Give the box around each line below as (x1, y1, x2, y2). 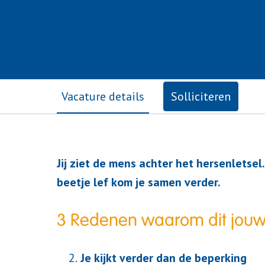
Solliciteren (171, 89, 231, 105)
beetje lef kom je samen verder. (57, 174, 221, 190)
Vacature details (62, 89, 144, 105)
